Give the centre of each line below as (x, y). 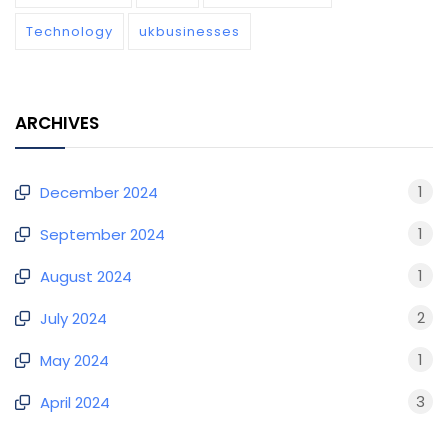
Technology (69, 32)
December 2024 (99, 193)
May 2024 (74, 361)
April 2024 (75, 403)
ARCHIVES (57, 123)
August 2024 (86, 277)
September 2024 (102, 235)
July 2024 (73, 319)
